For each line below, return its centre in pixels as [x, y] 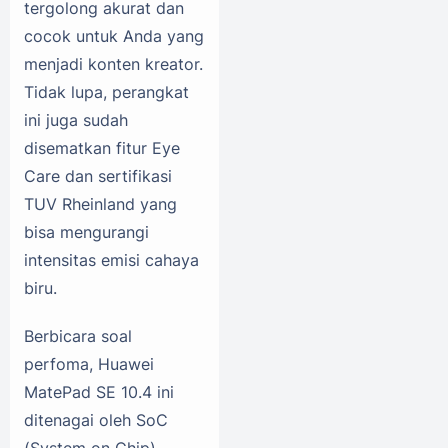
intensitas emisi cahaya [111, 259]
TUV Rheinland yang [100, 203]
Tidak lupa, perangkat [106, 91]
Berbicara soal [78, 335]
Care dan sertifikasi [98, 175]
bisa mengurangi [86, 231]
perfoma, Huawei [89, 363]
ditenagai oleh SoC [96, 419]
